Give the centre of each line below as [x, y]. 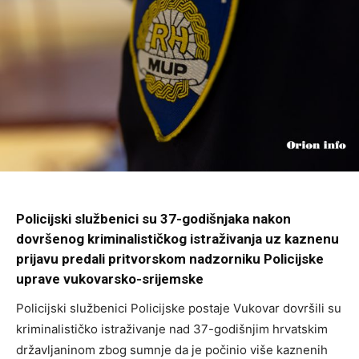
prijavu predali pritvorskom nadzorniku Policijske [170, 259]
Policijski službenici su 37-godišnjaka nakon [153, 219]
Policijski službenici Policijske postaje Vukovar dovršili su [179, 309]
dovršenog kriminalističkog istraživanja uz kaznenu [177, 239]
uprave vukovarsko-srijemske [110, 279]
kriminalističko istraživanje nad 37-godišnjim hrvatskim [172, 329]
